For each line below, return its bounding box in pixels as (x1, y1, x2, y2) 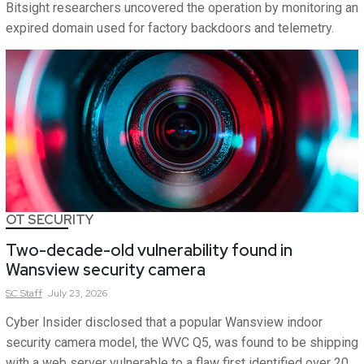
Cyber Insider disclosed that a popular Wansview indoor (6, 314, 323, 330)
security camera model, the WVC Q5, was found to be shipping (6, 335, 358, 350)
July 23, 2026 (48, 287, 107, 300)
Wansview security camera (6, 259, 206, 280)
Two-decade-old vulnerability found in (6, 240, 292, 261)
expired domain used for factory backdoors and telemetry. (6, 20, 334, 36)
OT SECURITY (6, 211, 93, 228)
